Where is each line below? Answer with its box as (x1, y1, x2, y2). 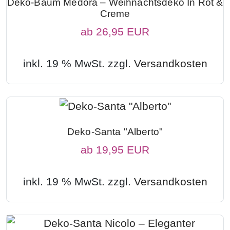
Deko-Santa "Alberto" (67, 126, 163, 137)
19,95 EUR (96, 143, 149, 156)
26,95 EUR (96, 25, 149, 37)
